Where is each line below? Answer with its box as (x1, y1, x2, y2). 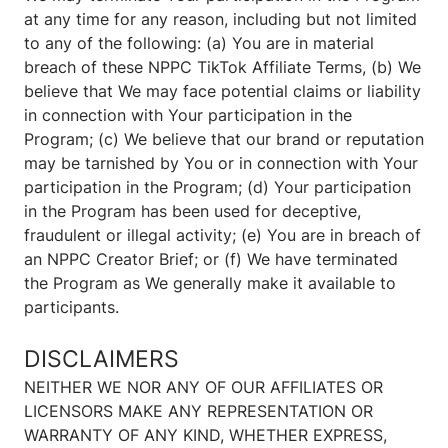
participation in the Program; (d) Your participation (24, 177, 411, 198)
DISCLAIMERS (24, 344, 179, 374)
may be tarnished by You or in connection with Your (24, 153, 418, 174)
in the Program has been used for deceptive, (24, 201, 361, 222)
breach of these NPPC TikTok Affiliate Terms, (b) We (24, 57, 421, 78)
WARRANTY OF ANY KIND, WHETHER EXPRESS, (24, 425, 387, 446)
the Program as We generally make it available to (24, 273, 396, 294)
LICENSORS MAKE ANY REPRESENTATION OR (24, 401, 373, 422)
